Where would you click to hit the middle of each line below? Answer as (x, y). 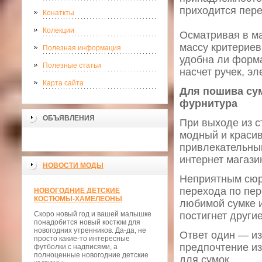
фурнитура (208, 104)
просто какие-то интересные (82, 239)
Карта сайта (63, 83)
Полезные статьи (72, 65)
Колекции (58, 30)
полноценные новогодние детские (91, 255)
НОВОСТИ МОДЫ (73, 166)
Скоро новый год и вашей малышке (93, 214)
